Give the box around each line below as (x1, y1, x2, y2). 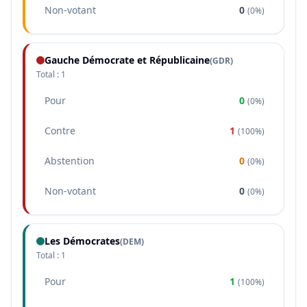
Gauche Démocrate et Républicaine (45, 53, 210, 66)
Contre (45, 124, 75, 137)
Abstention (45, 154, 95, 167)
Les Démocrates (45, 234, 120, 247)
